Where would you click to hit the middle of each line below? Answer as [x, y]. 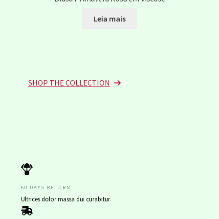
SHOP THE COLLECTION [69, 82]
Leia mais [109, 18]
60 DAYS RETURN [46, 187]
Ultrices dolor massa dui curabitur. [66, 199]
